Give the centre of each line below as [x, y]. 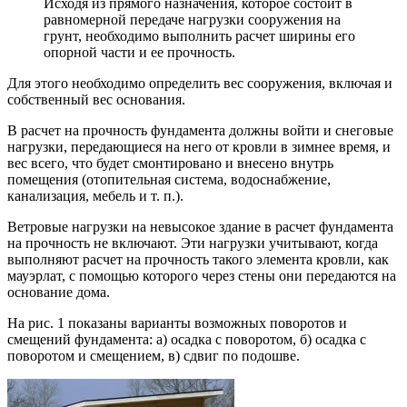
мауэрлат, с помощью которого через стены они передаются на [202, 275]
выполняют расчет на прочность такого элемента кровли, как [198, 259]
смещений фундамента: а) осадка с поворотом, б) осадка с [187, 339]
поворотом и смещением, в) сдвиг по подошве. [154, 355]
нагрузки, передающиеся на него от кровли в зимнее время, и [199, 146]
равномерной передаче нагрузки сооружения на [192, 19]
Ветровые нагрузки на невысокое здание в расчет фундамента [200, 226]
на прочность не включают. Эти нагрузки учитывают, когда [193, 243]
